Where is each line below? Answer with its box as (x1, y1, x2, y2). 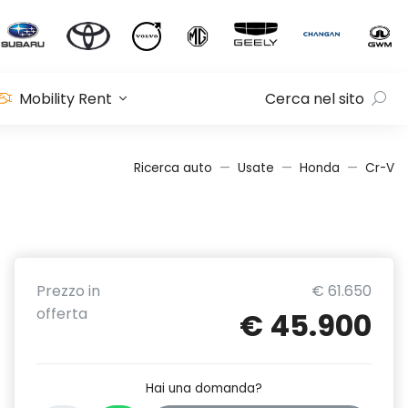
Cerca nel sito (265, 88, 364, 109)
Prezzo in (36, 280, 100, 301)
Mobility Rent (19, 88, 113, 109)
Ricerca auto (134, 159, 212, 177)
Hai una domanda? (146, 380, 262, 397)
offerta (36, 303, 87, 324)
